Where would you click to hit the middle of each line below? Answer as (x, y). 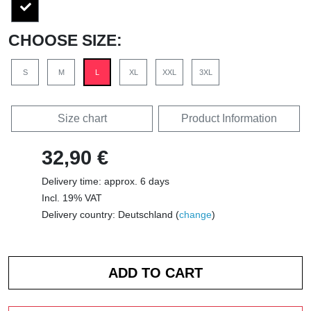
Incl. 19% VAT (72, 198)
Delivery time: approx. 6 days (106, 181)
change (195, 215)
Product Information (229, 118)
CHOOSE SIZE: (65, 40)
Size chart (82, 118)
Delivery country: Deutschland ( (110, 215)
